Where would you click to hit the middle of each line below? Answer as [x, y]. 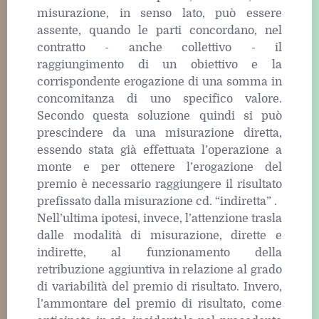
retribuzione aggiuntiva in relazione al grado [159, 270]
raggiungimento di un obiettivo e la [159, 64]
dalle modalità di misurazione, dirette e [159, 235]
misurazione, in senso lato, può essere [159, 13]
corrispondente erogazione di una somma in [159, 82]
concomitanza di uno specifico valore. [159, 99]
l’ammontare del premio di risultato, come [159, 304]
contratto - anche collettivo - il [159, 47]
